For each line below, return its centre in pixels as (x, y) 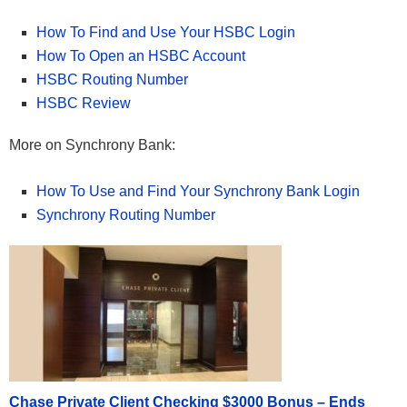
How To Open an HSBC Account (141, 56)
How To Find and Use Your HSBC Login (166, 33)
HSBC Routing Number (112, 80)
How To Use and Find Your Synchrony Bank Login (198, 192)
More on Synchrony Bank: (92, 145)
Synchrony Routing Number (126, 215)
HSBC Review (84, 104)
